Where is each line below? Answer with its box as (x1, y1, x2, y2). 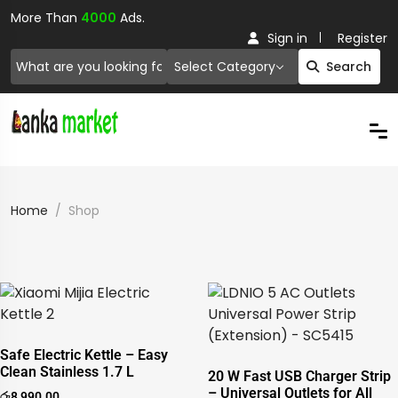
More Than (11, 9, 81, 27)
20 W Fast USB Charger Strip (208, 368, 391, 385)
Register (338, 29, 387, 47)
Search (326, 58, 372, 76)
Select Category (173, 58, 275, 76)
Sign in (267, 29, 307, 47)
